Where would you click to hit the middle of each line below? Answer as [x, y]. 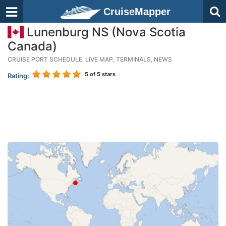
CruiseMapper [137, 12]
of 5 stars [102, 74]
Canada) [32, 46]
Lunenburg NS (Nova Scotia [105, 32]
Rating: [18, 76]
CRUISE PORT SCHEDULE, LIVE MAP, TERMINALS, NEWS [90, 59]
